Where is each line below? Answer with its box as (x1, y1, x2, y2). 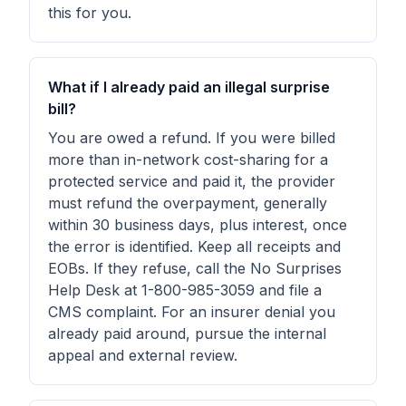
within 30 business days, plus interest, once (48, 216, 347, 234)
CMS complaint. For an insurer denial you (48, 303, 335, 321)
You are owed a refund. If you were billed (48, 129, 335, 147)
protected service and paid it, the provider (48, 172, 335, 190)
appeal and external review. (48, 346, 237, 364)
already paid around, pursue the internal (48, 324, 326, 343)
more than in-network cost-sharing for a (48, 150, 328, 169)
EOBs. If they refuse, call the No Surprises (48, 259, 342, 277)
